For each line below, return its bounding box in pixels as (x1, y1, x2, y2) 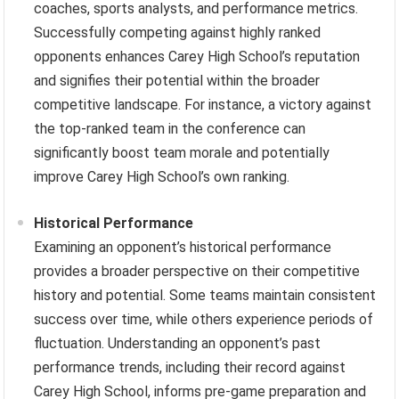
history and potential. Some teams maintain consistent (34, 286, 377, 304)
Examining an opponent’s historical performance (34, 238, 332, 256)
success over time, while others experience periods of (34, 310, 374, 328)
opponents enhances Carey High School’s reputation (34, 47, 361, 65)
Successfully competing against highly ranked (34, 23, 322, 41)
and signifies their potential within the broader (34, 71, 321, 89)
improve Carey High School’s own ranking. (34, 167, 290, 185)
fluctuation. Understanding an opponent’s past (34, 334, 322, 352)
